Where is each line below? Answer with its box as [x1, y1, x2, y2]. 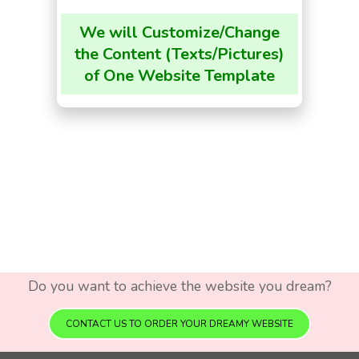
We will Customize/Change [79, 22, 280, 44]
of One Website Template [84, 65, 275, 87]
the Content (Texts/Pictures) [75, 43, 284, 66]
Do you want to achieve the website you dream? [27, 276, 332, 296]
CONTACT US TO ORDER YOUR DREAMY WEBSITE [66, 317, 293, 331]
